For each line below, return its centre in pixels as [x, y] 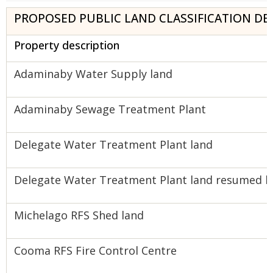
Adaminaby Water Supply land [93, 74]
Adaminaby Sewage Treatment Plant [110, 109]
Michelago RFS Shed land [79, 215]
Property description [67, 45]
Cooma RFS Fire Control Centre [95, 250]
